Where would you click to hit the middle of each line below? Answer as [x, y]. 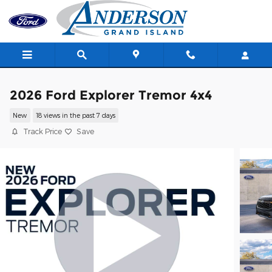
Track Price [42, 131]
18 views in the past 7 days [75, 115]
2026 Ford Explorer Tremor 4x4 [111, 95]
